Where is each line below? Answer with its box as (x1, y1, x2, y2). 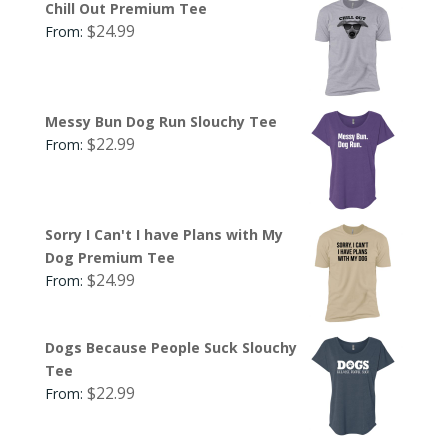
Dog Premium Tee (44, 247, 175, 267)
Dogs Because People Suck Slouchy (44, 337, 297, 357)
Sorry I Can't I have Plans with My (44, 224, 283, 244)
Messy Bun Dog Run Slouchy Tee (44, 111, 277, 131)
